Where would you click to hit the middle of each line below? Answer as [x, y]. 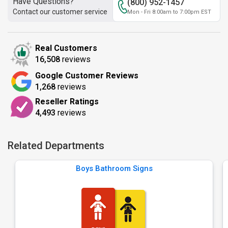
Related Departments [56, 146]
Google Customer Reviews [87, 76]
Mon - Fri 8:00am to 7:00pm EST [169, 12]
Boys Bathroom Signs [114, 168]
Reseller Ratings [67, 101]
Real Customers [66, 48]
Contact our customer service [60, 12]
